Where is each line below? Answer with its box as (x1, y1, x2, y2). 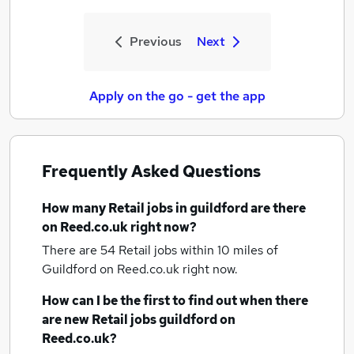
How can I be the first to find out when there (42, 292, 308, 309)
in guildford (175, 200, 248, 217)
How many (42, 200, 108, 217)
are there (248, 200, 306, 217)
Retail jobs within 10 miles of (119, 242, 278, 258)
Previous (129, 33, 182, 50)
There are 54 (42, 242, 119, 258)
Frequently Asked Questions (42, 161, 261, 182)
